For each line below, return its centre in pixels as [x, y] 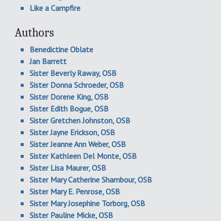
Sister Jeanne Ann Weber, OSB [78, 144]
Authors [34, 33]
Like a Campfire [55, 8]
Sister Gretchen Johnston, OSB [80, 120]
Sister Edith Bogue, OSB [69, 109]
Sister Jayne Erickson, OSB [72, 132]
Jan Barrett [48, 61]
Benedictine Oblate [61, 49]
